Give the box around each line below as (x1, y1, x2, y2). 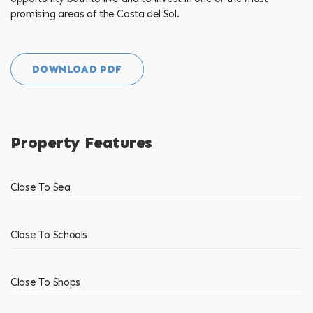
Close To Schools (10, 228, 87, 242)
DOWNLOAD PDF (32, 63, 122, 76)
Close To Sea (10, 181, 71, 194)
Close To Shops (10, 276, 80, 289)
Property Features (10, 133, 152, 153)
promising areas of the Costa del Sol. (10, 7, 180, 20)
